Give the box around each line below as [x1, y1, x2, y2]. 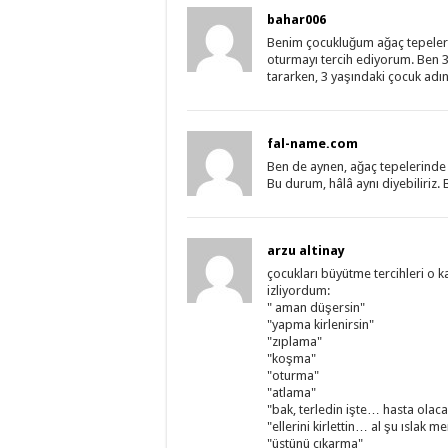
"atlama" [267, 385, 316, 401]
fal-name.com [267, 136, 358, 152]
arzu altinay [267, 243, 345, 259]
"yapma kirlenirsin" [267, 317, 374, 333]
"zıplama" [267, 334, 322, 350]
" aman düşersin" [267, 300, 365, 316]
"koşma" [267, 351, 316, 367]
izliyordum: [267, 283, 330, 299]
